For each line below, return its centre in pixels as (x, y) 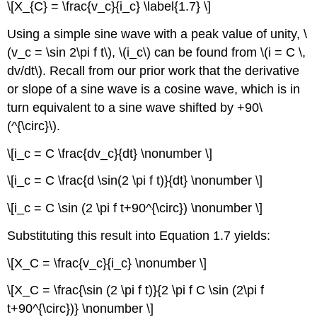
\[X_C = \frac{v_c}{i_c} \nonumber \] (107, 263)
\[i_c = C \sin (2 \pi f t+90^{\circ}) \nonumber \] (135, 208)
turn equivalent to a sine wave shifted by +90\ (135, 107)
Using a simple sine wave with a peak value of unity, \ (157, 34)
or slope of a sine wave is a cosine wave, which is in (154, 89)
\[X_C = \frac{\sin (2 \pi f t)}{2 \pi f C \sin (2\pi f (136, 290)
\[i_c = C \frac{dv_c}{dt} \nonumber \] (110, 153)
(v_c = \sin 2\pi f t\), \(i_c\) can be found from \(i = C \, (157, 52)
